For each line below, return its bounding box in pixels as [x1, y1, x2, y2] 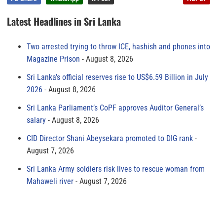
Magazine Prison [27, 54, 80, 64]
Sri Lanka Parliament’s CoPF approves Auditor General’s [27, 103, 204, 112]
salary [27, 115, 46, 125]
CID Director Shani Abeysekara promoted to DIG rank [27, 133, 193, 143]
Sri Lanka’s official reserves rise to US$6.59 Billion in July [27, 72, 208, 82]
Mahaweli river [27, 176, 74, 186]
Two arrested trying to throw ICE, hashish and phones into [27, 41, 210, 51]
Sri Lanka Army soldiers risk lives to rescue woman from [27, 164, 205, 174]
